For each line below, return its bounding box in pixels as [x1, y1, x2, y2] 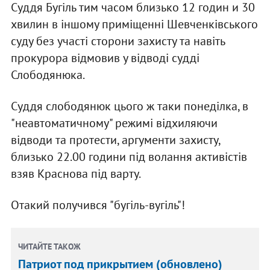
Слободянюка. [10, 66, 85, 83]
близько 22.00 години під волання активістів [10, 148, 247, 165]
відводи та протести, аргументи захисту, [10, 131, 220, 148]
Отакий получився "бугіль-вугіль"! [10, 196, 185, 213]
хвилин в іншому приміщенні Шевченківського [10, 16, 258, 32]
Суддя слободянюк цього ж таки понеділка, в [10, 98, 248, 114]
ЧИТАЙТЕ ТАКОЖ [18, 240, 81, 252]
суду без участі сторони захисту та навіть [10, 33, 225, 49]
